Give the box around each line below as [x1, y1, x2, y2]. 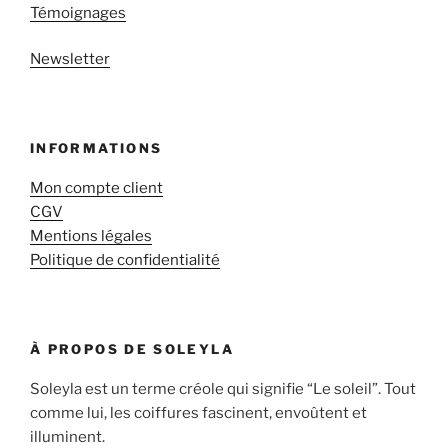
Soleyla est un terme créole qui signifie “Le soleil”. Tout [30, 380, 416, 399]
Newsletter [30, 50, 110, 69]
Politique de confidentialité [30, 251, 220, 270]
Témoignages [30, 3, 126, 22]
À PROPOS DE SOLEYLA [30, 340, 234, 357]
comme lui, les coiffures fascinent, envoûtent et [30, 404, 367, 423]
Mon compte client [30, 179, 163, 198]
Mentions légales [30, 227, 152, 246]
